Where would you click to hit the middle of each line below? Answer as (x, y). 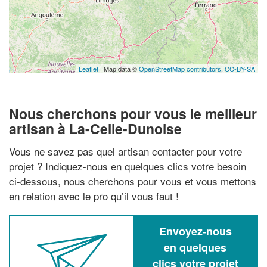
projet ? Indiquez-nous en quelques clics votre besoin (128, 166)
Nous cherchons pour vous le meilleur (133, 114)
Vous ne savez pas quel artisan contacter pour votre (125, 151)
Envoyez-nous (195, 231)
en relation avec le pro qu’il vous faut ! (94, 195)
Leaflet (89, 69)
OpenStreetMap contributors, (182, 69)
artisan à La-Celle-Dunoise (95, 128)
